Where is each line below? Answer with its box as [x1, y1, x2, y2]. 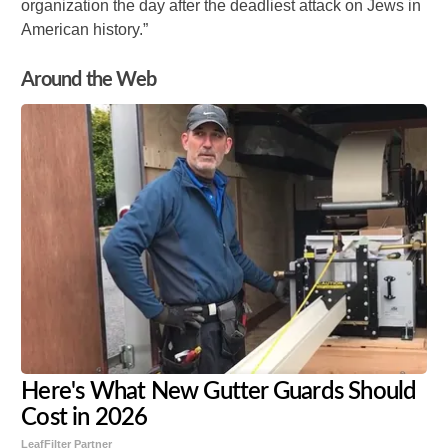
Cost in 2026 [21, 406, 148, 431]
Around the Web [21, 70, 156, 91]
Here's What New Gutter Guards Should [21, 380, 417, 405]
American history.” [21, 21, 149, 39]
